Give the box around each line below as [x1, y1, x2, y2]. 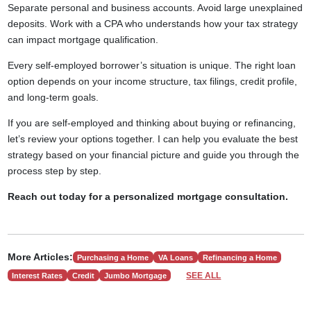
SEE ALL [186, 270, 221, 280]
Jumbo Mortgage [103, 271, 167, 280]
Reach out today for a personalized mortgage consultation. [7, 191, 288, 202]
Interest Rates [12, 271, 63, 280]
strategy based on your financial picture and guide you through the [7, 149, 299, 160]
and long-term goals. [7, 92, 99, 103]
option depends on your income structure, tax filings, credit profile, [7, 76, 297, 87]
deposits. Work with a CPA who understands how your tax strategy [7, 18, 298, 29]
